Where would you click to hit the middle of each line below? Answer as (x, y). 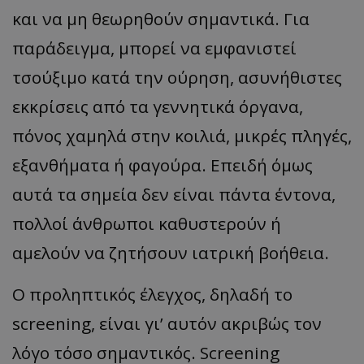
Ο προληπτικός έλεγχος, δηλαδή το (152, 295)
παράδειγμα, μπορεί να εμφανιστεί (154, 48)
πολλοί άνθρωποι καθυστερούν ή (147, 224)
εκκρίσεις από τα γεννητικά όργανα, (158, 107)
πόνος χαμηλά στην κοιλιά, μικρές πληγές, (182, 136)
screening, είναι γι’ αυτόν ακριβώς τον (167, 324)
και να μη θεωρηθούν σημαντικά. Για (161, 19)
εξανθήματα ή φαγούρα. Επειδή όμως (162, 165)
